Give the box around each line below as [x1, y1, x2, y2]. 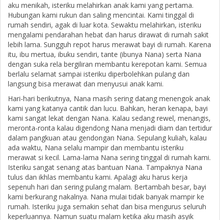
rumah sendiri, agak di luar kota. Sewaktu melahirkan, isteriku [8, 20, 201, 30]
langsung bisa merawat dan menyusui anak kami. [8, 79, 164, 89]
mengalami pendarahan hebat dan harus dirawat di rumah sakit [8, 30, 209, 40]
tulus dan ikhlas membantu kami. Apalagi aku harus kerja [8, 172, 188, 182]
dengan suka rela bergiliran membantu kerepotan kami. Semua [8, 59, 207, 69]
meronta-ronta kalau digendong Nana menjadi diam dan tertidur [8, 123, 212, 133]
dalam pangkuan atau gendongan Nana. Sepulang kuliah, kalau [8, 133, 207, 143]
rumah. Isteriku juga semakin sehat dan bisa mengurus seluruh [8, 202, 206, 212]
